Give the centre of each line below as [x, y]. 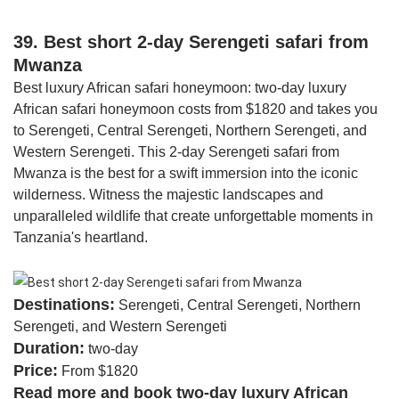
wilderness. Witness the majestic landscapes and [168, 195]
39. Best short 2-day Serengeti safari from [191, 42]
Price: [36, 370]
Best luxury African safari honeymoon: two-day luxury [180, 88]
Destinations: [64, 304]
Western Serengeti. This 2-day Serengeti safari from [176, 152]
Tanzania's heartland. [81, 238]
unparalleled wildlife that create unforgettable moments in [193, 216]
